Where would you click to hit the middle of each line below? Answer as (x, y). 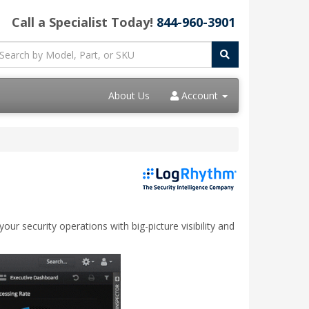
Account (200, 96)
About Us (129, 96)
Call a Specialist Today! (84, 22)
